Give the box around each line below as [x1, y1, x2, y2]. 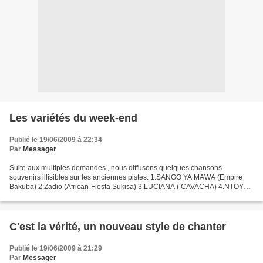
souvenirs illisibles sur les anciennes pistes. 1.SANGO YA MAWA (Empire [9, 173, 242, 181]
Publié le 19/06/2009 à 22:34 [9, 136, 102, 144]
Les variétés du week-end [9, 112, 137, 124]
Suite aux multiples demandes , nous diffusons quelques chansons [9, 164, 222, 172]
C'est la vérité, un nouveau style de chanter [9, 221, 226, 232]
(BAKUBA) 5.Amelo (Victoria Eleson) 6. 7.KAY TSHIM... [9, 192, 183, 200]
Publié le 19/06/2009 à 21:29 [9, 244, 102, 252]
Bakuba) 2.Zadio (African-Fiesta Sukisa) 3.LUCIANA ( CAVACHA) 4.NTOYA [9, 183, 248, 191]
